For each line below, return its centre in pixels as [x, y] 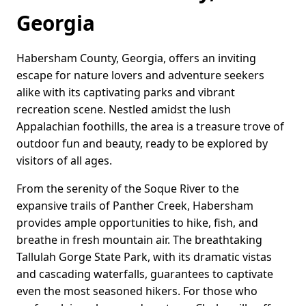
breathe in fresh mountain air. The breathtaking [139, 240]
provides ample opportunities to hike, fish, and [137, 223]
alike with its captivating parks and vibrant [126, 93]
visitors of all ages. [64, 161]
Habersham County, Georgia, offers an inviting [136, 58]
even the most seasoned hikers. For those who [137, 291]
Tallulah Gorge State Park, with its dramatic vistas [144, 257]
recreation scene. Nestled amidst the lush [124, 110]
